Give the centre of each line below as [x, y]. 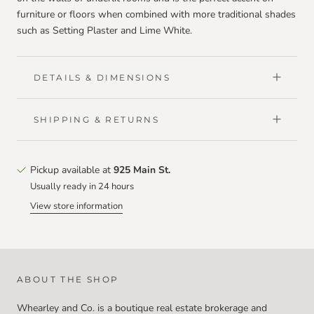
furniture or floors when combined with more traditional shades [156, 14]
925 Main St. [142, 170]
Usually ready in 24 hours [82, 186]
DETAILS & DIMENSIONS [102, 77]
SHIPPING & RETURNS [97, 119]
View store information [76, 206]
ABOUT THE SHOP [68, 279]
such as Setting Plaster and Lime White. [104, 30]
